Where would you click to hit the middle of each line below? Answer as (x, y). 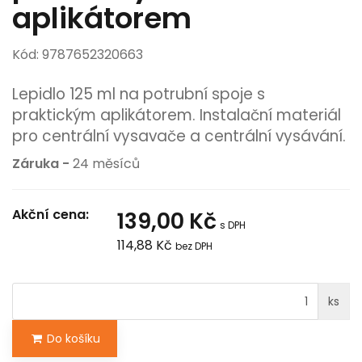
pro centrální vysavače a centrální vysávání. (179, 136)
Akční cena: (51, 214)
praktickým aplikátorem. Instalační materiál (177, 115)
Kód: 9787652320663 (78, 54)
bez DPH (194, 246)
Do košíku (72, 338)
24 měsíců (106, 163)
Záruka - (42, 163)
